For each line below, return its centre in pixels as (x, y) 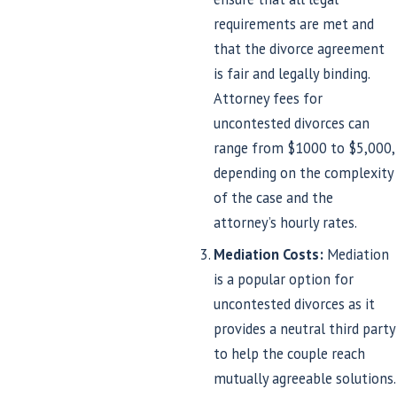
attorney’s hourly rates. (286, 222)
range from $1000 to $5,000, (304, 148)
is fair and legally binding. (292, 73)
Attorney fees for (269, 98)
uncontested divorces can (292, 123)
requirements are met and (294, 23)
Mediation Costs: (269, 255)
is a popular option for (284, 280)
